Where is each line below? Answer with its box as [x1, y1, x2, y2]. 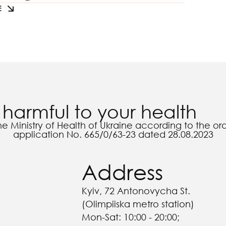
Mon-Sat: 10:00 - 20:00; [82, 211, 180, 222]
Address [82, 158, 163, 184]
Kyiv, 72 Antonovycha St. [82, 185, 191, 196]
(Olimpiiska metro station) [82, 198, 195, 209]
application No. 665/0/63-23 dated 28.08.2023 [13, 129, 213, 140]
